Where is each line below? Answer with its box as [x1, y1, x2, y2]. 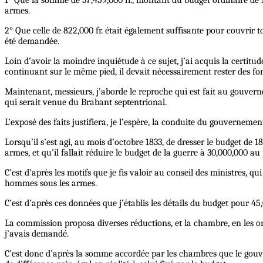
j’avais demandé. [5, 228, 69, 240]
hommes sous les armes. [5, 178, 97, 189]
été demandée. [5, 36, 59, 47]
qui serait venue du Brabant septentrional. [5, 97, 167, 108]
